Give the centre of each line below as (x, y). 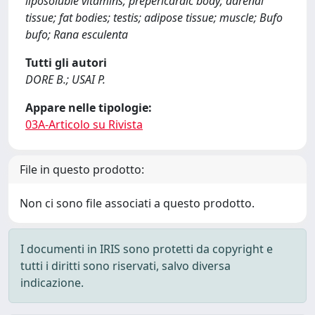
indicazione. (52, 283)
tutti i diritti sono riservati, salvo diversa (126, 266)
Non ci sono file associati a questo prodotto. (137, 203)
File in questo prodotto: (82, 169)
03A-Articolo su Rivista (84, 124)
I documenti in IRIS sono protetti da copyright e (147, 249)
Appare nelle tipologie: (89, 108)
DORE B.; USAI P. (65, 79)
